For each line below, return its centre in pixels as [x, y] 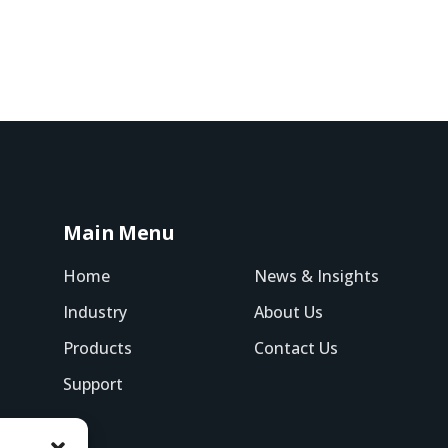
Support [93, 383]
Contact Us [295, 347]
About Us [288, 311]
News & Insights [316, 275]
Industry [95, 311]
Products [98, 347]
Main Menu [118, 232]
